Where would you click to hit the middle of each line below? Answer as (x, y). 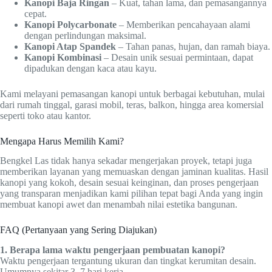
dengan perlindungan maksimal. (85, 35)
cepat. (36, 13)
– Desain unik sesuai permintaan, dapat (177, 57)
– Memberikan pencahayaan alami (183, 24)
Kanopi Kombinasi (63, 57)
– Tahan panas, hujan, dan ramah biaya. (193, 46)
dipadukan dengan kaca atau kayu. (90, 68)
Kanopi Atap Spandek (70, 46)
